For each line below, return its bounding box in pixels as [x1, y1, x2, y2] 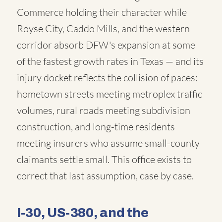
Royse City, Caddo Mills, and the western [17, 22, 190, 35]
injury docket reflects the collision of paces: [17, 71, 198, 84]
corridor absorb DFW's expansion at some [17, 39, 195, 51]
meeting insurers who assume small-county [17, 137, 200, 149]
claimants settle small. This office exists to [17, 153, 192, 166]
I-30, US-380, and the [17, 206, 149, 220]
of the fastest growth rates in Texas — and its [17, 55, 204, 67]
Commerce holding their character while [17, 6, 187, 18]
